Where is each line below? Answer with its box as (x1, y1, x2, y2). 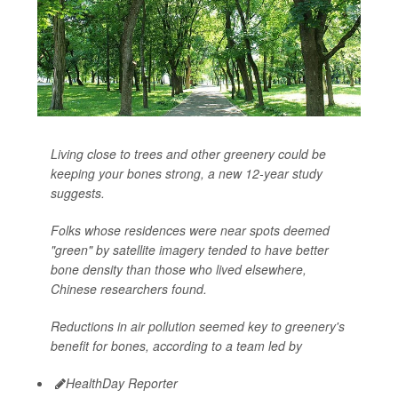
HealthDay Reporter (66, 373, 178, 392)
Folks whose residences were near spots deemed (51, 220, 330, 239)
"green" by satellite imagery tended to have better (51, 240, 329, 259)
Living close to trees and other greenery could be (51, 144, 326, 163)
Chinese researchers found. (51, 279, 207, 298)
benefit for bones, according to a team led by (51, 336, 302, 354)
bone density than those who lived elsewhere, (51, 259, 306, 278)
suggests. (51, 183, 105, 202)
